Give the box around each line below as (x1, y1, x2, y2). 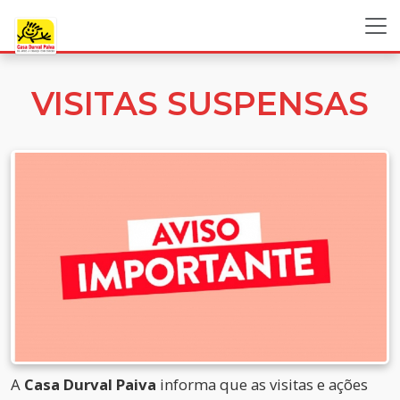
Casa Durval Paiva (24, 373, 156, 395)
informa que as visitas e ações (156, 373, 368, 395)
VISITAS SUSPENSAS (31, 84, 369, 123)
